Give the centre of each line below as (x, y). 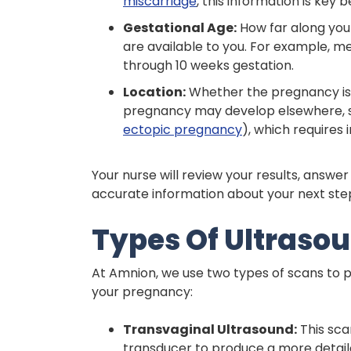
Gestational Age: (180, 27)
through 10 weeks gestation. (208, 65)
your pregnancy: (142, 291)
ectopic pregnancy (183, 129)
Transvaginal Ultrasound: (210, 329)
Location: (154, 92)
